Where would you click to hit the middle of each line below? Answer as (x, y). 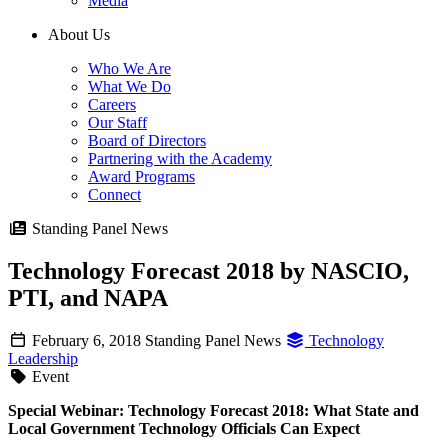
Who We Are (129, 69)
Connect (114, 195)
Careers (112, 105)
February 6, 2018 (86, 341)
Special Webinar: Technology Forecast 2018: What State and (213, 411)
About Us (79, 35)
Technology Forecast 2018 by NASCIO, (208, 271)
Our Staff (117, 123)
